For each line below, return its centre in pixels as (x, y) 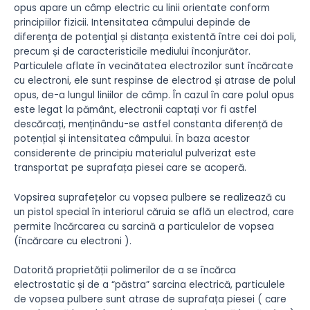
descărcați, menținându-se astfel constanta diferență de (148, 124)
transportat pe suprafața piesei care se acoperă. (130, 167)
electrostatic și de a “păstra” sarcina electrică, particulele (149, 285)
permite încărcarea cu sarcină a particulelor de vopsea (144, 226)
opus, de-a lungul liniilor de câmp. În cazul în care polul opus (154, 95)
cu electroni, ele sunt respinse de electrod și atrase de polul (155, 80)
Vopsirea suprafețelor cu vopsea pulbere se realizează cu (150, 197)
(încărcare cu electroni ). (73, 241)
